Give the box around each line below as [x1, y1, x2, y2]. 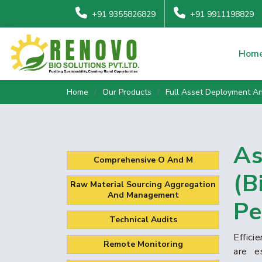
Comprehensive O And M [93, 154, 193, 166]
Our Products [102, 86, 151, 98]
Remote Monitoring [103, 238, 183, 250]
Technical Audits [109, 213, 177, 225]
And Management [107, 189, 179, 201]
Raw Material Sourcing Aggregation [70, 178, 216, 190]
